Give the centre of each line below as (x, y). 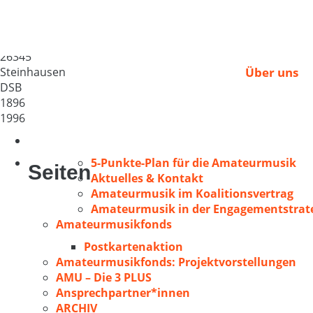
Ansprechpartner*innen (123, 293)
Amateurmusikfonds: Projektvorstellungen (176, 262)
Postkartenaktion (133, 247)
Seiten (59, 172)
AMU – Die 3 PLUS (104, 277)
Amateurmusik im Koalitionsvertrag (192, 194)
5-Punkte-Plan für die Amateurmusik (194, 163)
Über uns (272, 72)
